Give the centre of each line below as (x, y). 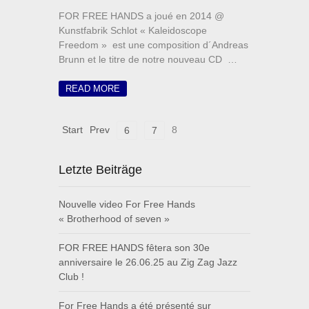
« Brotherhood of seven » (114, 219)
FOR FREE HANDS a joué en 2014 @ (141, 16)
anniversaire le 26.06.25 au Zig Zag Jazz (148, 262)
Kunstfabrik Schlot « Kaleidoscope (133, 31)
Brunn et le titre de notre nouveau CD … (148, 60)
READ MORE (93, 89)
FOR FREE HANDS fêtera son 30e (134, 248)
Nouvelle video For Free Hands (127, 205)
